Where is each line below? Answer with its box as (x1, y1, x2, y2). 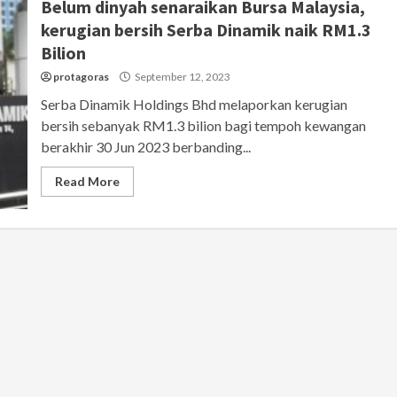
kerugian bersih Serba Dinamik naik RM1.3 (40, 18, 371, 41)
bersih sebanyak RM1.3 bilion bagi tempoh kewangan (40, 116, 366, 134)
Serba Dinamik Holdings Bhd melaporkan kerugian (40, 95, 347, 113)
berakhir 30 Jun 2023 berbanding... (40, 137, 251, 155)
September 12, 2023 (132, 69, 230, 83)
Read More (54, 173, 120, 189)
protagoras (52, 69, 109, 83)
